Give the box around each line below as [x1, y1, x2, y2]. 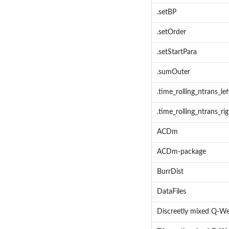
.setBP [156, 9, 176, 16]
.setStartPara [156, 49, 197, 56]
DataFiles [156, 188, 186, 196]
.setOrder [156, 29, 186, 36]
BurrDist [156, 168, 184, 176]
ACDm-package [156, 148, 206, 156]
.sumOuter [156, 68, 190, 76]
